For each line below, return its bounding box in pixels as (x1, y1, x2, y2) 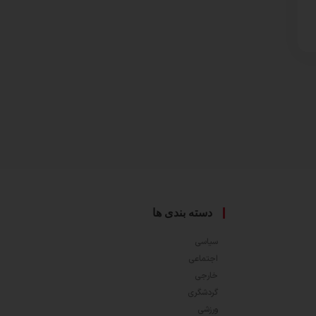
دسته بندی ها (152, 207, 212, 219)
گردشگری (187, 286, 218, 299)
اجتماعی (188, 253, 218, 265)
